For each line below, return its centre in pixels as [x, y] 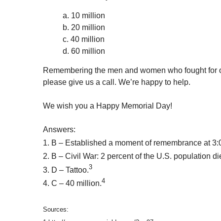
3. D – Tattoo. [66, 170]
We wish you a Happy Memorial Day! [108, 106]
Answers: [59, 130]
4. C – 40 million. [72, 184]
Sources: [56, 210]
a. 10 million [84, 16]
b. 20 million [84, 28]
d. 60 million [84, 51]
